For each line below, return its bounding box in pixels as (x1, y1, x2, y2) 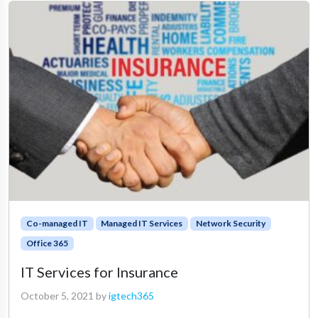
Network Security (195, 218, 265, 229)
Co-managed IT (26, 218, 88, 229)
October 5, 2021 (21, 290, 94, 302)
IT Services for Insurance (21, 263, 178, 281)
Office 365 (26, 238, 68, 249)
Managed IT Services (101, 218, 183, 229)
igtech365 (109, 290, 154, 302)
